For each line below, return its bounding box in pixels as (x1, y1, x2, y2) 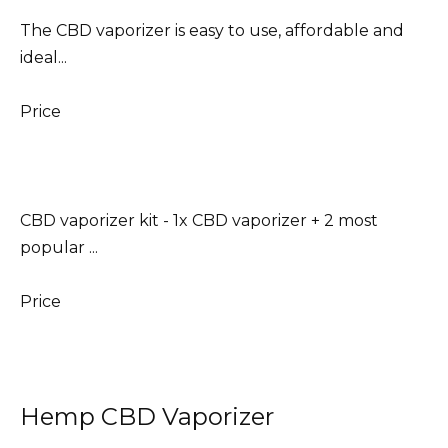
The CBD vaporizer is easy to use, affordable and (20, 21, 404, 41)
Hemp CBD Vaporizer (20, 401, 274, 431)
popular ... (20, 237, 98, 257)
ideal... (20, 48, 67, 68)
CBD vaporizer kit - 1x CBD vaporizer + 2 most (20, 210, 378, 230)
